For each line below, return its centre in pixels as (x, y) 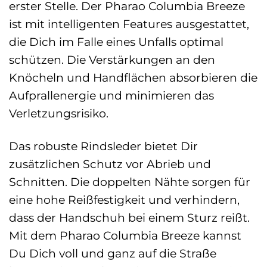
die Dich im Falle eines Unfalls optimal (116, 41)
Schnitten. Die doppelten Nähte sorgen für (130, 181)
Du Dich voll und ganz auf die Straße (113, 253)
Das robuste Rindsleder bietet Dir (103, 146)
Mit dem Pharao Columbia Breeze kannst (125, 235)
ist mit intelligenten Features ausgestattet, (129, 24)
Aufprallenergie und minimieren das (111, 95)
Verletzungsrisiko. (59, 113)
